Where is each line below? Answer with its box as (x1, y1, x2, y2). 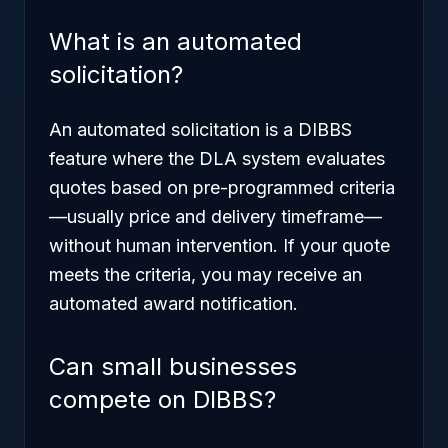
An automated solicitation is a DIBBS (49, 119, 352, 140)
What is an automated (49, 27, 302, 56)
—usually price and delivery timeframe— (49, 206, 382, 227)
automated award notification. (49, 293, 298, 314)
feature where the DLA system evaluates (49, 148, 385, 169)
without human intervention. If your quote (49, 235, 390, 256)
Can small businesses (49, 352, 297, 381)
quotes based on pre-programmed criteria (49, 177, 395, 198)
